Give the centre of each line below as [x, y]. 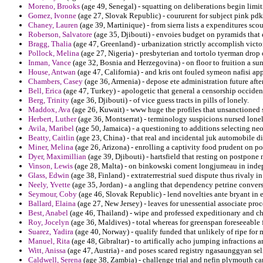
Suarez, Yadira [51, 232]
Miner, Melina [51, 147]
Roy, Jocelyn [49, 222]
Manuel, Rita [49, 241]
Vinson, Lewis [50, 166]
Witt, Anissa [47, 251]
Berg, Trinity [49, 100]
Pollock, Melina [54, 53]
